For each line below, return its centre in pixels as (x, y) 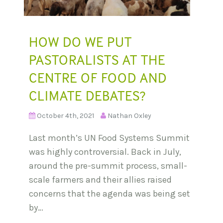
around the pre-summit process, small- (108, 166)
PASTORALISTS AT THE (97, 60)
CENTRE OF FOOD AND (98, 78)
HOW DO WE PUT (80, 42)
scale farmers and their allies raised (100, 179)
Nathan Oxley (129, 115)
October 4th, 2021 (65, 115)
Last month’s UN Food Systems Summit (109, 138)
